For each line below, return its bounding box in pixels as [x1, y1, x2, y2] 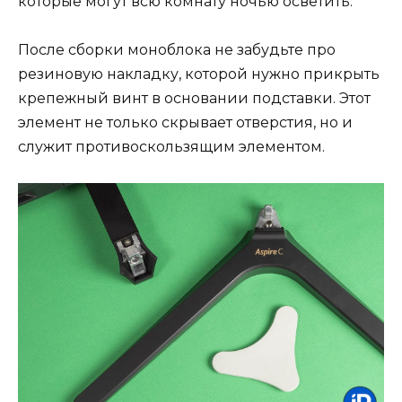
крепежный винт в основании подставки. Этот [18, 89, 371, 107]
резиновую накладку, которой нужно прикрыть [18, 65, 380, 83]
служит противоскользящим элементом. [18, 137, 325, 155]
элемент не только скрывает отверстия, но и [18, 113, 353, 131]
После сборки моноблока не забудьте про [18, 40, 336, 58]
